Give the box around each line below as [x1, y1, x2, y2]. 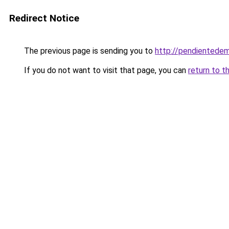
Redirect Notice [9, 12, 79, 24]
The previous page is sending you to [22, 46, 155, 56]
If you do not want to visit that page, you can [22, 65, 188, 75]
